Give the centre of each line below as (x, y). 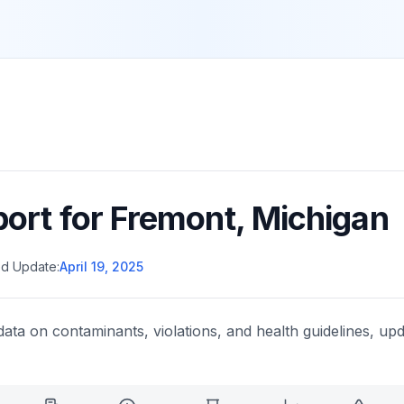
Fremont (172, 218)
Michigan (320, 218)
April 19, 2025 (101, 266)
